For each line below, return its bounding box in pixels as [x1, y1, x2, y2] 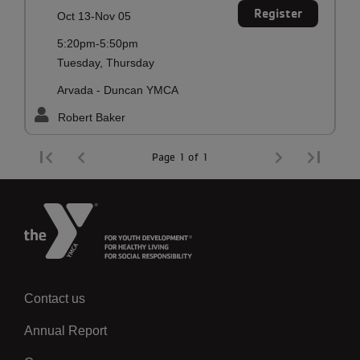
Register [254, 5, 302, 21]
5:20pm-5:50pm [57, 36, 139, 50]
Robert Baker [58, 110, 125, 124]
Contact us [24, 291, 85, 305]
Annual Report [24, 323, 107, 337]
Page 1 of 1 [152, 149, 208, 163]
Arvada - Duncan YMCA [57, 83, 179, 96]
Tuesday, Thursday [57, 55, 155, 69]
